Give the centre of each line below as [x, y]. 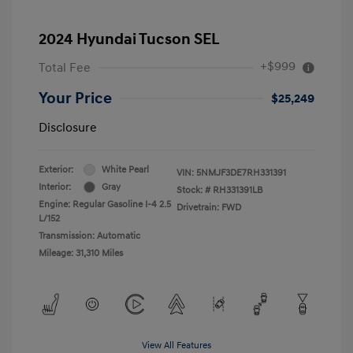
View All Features [176, 345]
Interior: [55, 187]
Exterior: [56, 169]
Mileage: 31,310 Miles [81, 253]
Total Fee [65, 67]
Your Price [75, 98]
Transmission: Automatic [89, 236]
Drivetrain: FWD [209, 207]
